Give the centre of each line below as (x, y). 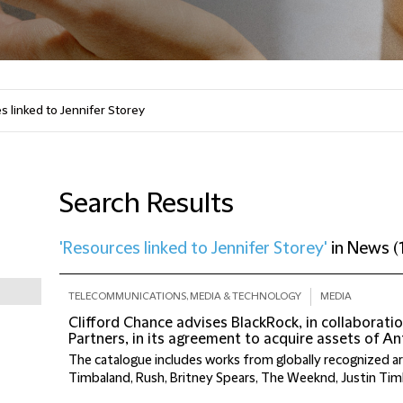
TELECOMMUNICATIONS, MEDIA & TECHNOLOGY (185, 296)
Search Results (147, 204)
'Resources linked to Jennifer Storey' (193, 249)
